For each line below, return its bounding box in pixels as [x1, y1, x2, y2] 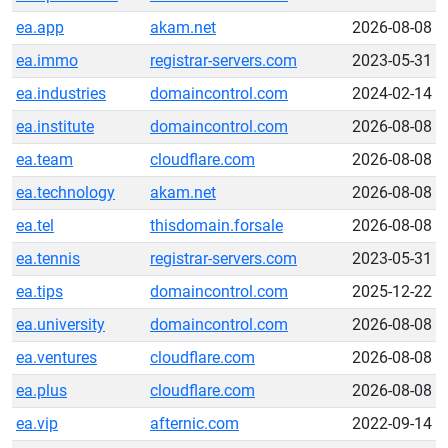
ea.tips [16, 282, 63, 301]
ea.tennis [16, 249, 80, 268]
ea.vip [16, 414, 58, 433]
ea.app [16, 18, 64, 37]
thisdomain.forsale [150, 216, 283, 235]
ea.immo [16, 51, 78, 70]
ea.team [16, 150, 73, 169]
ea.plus [16, 381, 67, 400]
